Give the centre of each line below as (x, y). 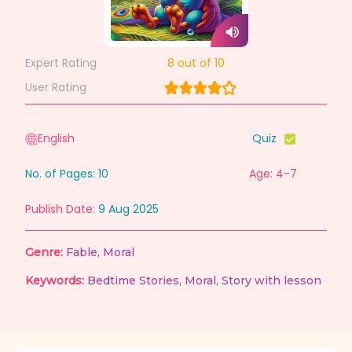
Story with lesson (271, 281)
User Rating (56, 87)
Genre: (44, 253)
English (56, 139)
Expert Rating (61, 63)
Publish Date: (60, 209)
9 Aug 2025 (128, 209)
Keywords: (55, 281)
